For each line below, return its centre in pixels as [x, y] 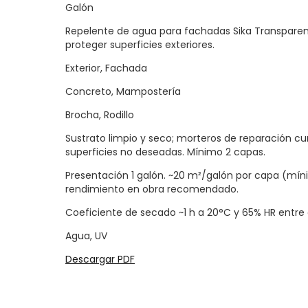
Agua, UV [86, 235]
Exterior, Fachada [106, 68]
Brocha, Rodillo [100, 114]
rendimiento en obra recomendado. [152, 189]
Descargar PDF [100, 259]
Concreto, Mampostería [123, 91]
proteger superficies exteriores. [140, 44]
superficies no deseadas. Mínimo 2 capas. [165, 152]
